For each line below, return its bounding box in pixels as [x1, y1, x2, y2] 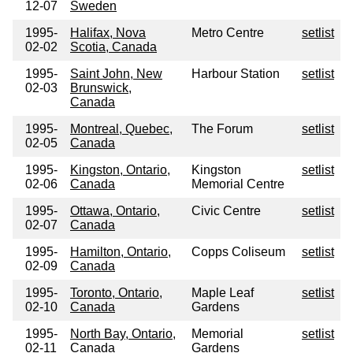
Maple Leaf [191, 286, 254, 300]
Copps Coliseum [191, 245, 285, 259]
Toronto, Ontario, [70, 286, 162, 300]
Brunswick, [70, 81, 132, 95]
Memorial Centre [191, 177, 284, 191]
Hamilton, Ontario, [70, 245, 171, 259]
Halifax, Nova [70, 26, 146, 40]
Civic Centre [191, 204, 261, 218]
